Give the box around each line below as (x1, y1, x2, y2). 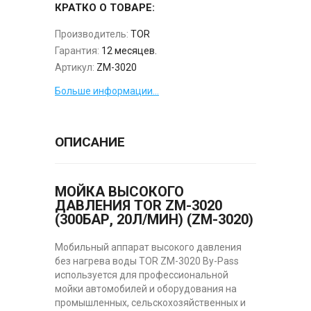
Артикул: (55, 61, 94, 73)
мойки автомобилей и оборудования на (55, 283, 237, 294)
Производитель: (55, 28, 128, 40)
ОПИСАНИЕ (55, 133, 125, 150)
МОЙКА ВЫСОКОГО (55, 183, 184, 200)
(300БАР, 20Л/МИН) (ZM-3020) (55, 210, 253, 228)
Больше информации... (55, 85, 159, 96)
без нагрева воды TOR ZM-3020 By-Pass (55, 255, 239, 267)
